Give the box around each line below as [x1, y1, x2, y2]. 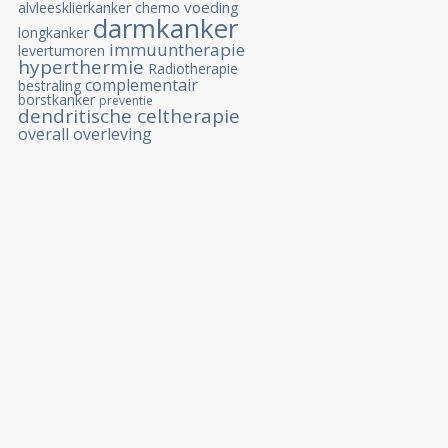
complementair [85, 74, 198, 96]
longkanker [18, 23, 89, 42]
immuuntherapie [109, 38, 245, 61]
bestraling [18, 76, 81, 95]
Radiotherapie [148, 59, 238, 78]
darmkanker [93, 10, 238, 46]
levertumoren [18, 41, 105, 60]
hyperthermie [18, 54, 144, 80]
